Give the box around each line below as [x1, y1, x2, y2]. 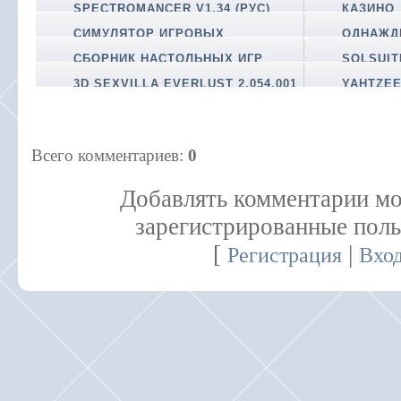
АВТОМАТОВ [60, 38, 141, 52]
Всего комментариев [31, 146, 179, 165]
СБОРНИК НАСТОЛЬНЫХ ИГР [73, 51, 263, 65]
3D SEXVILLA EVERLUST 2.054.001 [73, 76, 297, 90]
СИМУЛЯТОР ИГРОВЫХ [73, 26, 225, 40]
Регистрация [227, 243, 343, 267]
